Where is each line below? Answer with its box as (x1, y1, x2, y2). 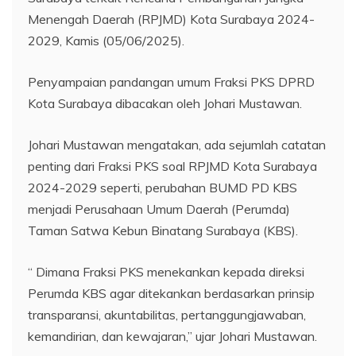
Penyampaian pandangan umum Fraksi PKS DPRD (28, 73, 315, 90)
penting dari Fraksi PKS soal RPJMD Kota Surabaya (28, 157, 317, 174)
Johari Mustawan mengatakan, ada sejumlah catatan (28, 136, 326, 153)
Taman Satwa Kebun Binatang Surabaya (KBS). (28, 222, 298, 238)
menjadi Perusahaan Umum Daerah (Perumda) (28, 200, 290, 217)
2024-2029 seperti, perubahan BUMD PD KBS (28, 179, 297, 195)
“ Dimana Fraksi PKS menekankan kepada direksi (28, 263, 304, 280)
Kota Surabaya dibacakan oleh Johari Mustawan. (28, 95, 302, 111)
